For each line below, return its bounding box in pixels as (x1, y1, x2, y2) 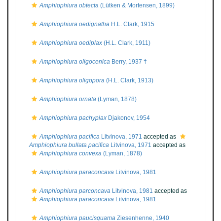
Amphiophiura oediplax (39, 39, 102, 46)
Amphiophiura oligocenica (39, 58, 110, 65)
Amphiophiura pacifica (39, 133, 100, 140)
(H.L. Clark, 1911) (102, 39, 150, 46)
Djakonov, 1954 (107, 114, 150, 121)
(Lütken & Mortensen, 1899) (99, 2, 175, 9)
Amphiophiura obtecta (39, 2, 99, 9)
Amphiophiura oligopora (39, 77, 105, 84)
